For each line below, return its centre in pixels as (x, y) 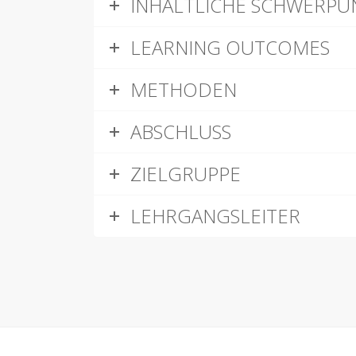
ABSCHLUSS (181, 132)
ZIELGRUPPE (186, 174)
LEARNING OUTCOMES (230, 47)
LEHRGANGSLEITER (215, 216)
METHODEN (184, 89)
